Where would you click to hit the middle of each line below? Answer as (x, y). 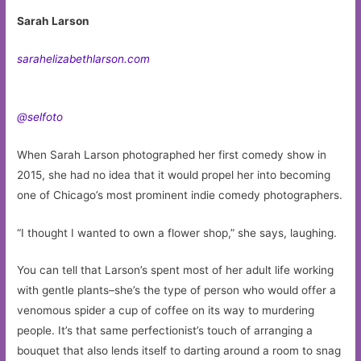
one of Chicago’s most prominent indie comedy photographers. (180, 195)
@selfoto (40, 116)
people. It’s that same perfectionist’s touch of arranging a (165, 331)
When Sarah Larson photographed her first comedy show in (172, 154)
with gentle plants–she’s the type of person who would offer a (177, 290)
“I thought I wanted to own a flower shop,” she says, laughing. (177, 232)
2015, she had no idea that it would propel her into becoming (174, 174)
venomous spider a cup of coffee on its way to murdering (166, 311)
